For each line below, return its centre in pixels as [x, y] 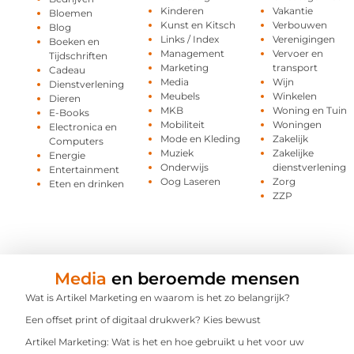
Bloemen [71, 13]
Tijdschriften [79, 56]
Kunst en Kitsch [198, 25]
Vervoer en [298, 54]
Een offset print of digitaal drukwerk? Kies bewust [143, 320]
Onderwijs [185, 168]
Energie [68, 156]
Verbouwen [299, 25]
